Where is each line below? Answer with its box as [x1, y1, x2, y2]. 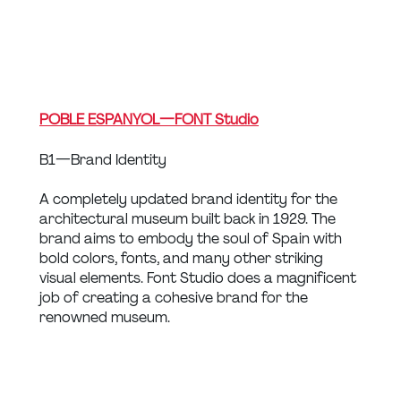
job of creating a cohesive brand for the [39, 288, 311, 308]
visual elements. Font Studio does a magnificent [39, 269, 360, 288]
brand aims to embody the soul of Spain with [39, 229, 346, 249]
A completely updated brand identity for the [39, 190, 341, 209]
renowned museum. [39, 308, 170, 328]
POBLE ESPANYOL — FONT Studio [39, 110, 259, 130]
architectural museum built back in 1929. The [39, 209, 339, 229]
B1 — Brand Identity [39, 150, 166, 170]
